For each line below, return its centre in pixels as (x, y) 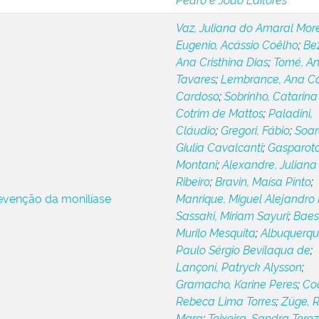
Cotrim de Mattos (219, 113)
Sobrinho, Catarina (271, 95)
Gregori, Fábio (255, 130)
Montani (196, 164)
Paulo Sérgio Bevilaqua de (243, 249)
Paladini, (290, 113)
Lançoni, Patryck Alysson (239, 266)
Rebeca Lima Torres (226, 300)
